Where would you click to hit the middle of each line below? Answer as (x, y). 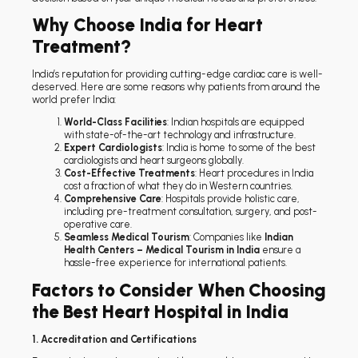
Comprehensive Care (113, 199)
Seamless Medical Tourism (127, 237)
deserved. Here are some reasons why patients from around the (176, 86)
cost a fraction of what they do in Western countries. (178, 186)
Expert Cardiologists (113, 148)
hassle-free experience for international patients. (175, 263)
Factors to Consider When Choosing (179, 290)
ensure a (280, 250)
